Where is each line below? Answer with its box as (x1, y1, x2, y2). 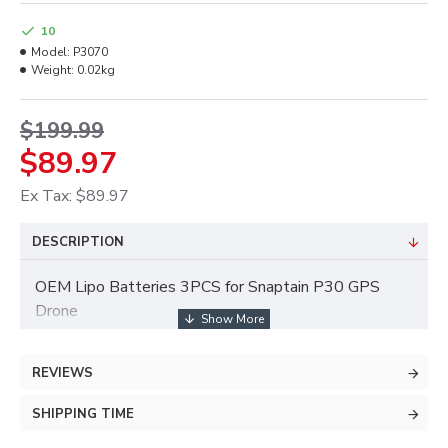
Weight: (31, 62, 74, 78)
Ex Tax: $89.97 (20, 185, 129, 207)
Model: (31, 44, 70, 60)
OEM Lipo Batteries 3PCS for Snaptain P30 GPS (35, 276, 380, 298)
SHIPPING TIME (32, 405, 134, 423)
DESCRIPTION (32, 233, 124, 251)
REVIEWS (32, 364, 93, 382)
